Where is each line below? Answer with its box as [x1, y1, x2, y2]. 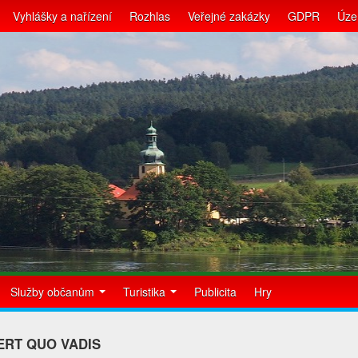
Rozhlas [129, 8, 170, 24]
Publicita [194, 284, 237, 300]
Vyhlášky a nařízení [13, 8, 112, 24]
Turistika [123, 284, 169, 300]
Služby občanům [10, 284, 97, 300]
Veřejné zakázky [188, 8, 270, 24]
